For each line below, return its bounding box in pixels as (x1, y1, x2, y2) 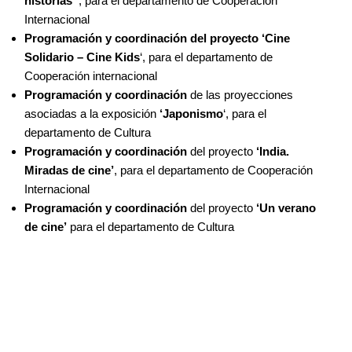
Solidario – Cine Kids (24, 50, 140, 64)
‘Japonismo (159, 107, 223, 121)
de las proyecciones (187, 88, 293, 102)
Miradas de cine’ (24, 163, 114, 178)
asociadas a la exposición (24, 107, 159, 121)
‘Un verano (256, 201, 316, 215)
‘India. (253, 145, 289, 159)
